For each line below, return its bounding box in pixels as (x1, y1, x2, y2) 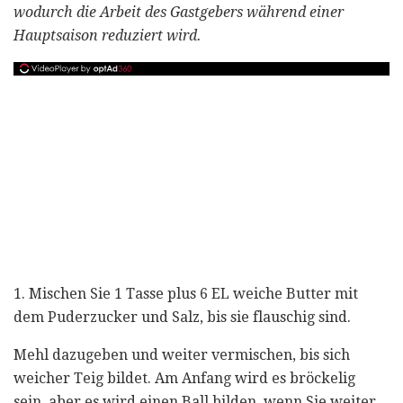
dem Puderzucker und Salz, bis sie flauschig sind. (13, 308, 351, 326)
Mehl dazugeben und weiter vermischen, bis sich (13, 345, 350, 363)
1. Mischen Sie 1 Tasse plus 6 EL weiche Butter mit (13, 284, 358, 302)
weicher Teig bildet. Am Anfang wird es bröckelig (13, 369, 355, 387)
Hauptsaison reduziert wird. (13, 26, 201, 44)
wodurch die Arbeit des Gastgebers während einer (13, 3, 344, 21)
